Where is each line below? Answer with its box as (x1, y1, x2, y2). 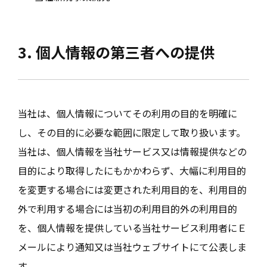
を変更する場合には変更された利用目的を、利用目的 (18, 182, 247, 197)
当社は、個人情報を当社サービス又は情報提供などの (18, 144, 247, 159)
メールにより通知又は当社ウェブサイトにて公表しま (18, 240, 247, 254)
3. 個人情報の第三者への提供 (18, 41, 215, 63)
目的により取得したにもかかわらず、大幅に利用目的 (18, 163, 246, 178)
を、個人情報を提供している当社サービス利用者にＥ (18, 221, 247, 235)
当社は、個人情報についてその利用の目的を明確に (18, 106, 237, 120)
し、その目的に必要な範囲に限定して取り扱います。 (18, 125, 246, 139)
